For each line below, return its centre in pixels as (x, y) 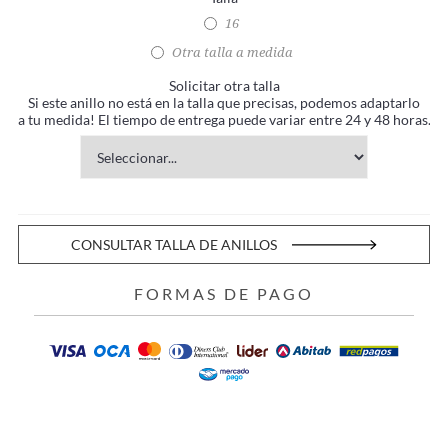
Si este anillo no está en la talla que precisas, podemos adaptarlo (224, 103)
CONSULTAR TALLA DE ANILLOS (173, 245)
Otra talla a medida (232, 53)
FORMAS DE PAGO (224, 294)
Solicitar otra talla (224, 86)
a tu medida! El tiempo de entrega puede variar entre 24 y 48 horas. (224, 120)
